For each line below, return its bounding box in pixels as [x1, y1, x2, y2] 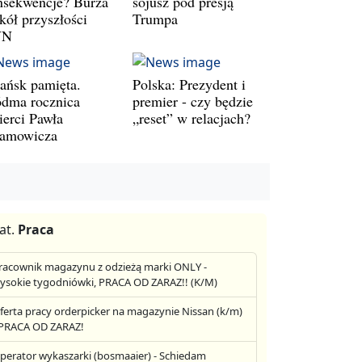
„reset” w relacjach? [133, 107, 250, 128]
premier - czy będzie [133, 90, 253, 111]
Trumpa [133, 8, 178, 28]
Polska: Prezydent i [133, 74, 246, 94]
